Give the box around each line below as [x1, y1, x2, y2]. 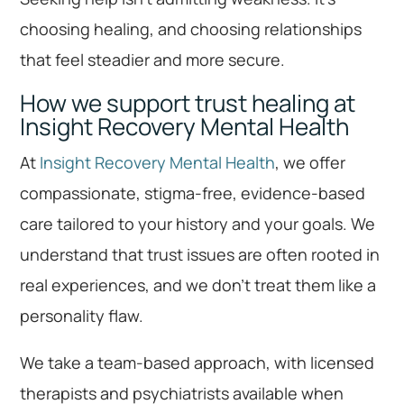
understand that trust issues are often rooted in [20, 243, 381, 265]
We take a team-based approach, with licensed [20, 351, 375, 373]
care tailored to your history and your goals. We [20, 212, 376, 234]
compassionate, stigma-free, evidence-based [20, 181, 366, 204]
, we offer [275, 151, 346, 173]
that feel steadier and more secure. [20, 48, 286, 70]
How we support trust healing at [20, 86, 356, 119]
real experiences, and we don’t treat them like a [20, 273, 377, 296]
